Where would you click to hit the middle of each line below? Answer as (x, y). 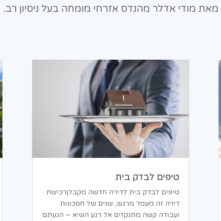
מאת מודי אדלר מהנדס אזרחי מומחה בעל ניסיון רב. (110, 9)
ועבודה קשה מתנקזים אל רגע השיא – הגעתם (111, 215)
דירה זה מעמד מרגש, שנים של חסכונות (120, 204)
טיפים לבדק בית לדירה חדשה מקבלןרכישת (113, 192)
